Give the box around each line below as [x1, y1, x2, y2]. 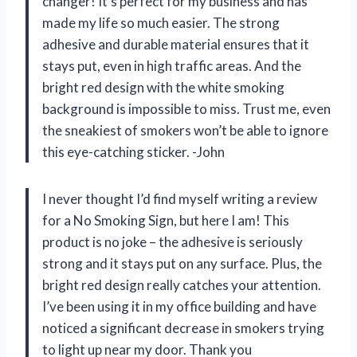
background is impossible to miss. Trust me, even [42, 100, 331, 118]
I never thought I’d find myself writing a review [42, 190, 317, 208]
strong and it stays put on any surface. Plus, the [42, 255, 322, 273]
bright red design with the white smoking [42, 79, 284, 96]
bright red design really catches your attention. [42, 277, 321, 294]
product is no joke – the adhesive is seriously [42, 233, 303, 251]
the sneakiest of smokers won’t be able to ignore [42, 122, 328, 139]
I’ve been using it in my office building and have [42, 298, 316, 316]
